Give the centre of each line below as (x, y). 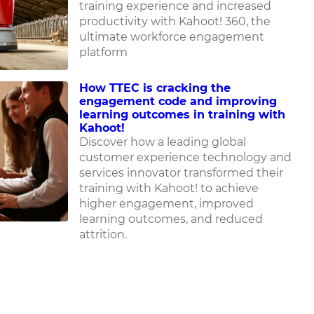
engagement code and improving (178, 101)
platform (103, 52)
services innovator (130, 173)
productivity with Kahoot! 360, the (175, 21)
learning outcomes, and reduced (171, 219)
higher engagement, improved (166, 204)
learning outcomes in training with (182, 115)
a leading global (202, 142)
